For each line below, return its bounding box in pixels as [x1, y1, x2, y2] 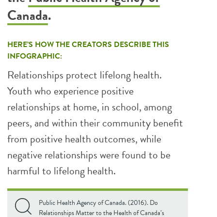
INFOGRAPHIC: [7, 50, 62, 62]
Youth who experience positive [7, 83, 134, 99]
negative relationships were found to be [7, 147, 170, 163]
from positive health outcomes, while [7, 131, 161, 147]
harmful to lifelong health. [7, 163, 116, 179]
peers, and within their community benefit [7, 115, 183, 131]
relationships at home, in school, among [7, 99, 172, 115]
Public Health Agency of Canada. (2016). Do [39, 198, 158, 208]
